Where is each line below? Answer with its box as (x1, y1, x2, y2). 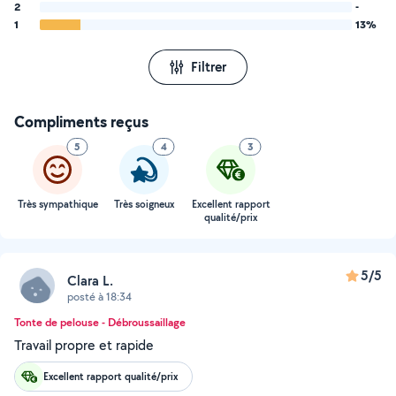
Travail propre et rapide (14, 336, 154, 354)
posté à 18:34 (67, 288, 132, 304)
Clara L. (67, 270, 113, 290)
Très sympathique (17, 197, 98, 211)
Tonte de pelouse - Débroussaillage (14, 315, 186, 330)
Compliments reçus (14, 110, 148, 133)
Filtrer (191, 57, 226, 76)
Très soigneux (114, 197, 174, 211)
